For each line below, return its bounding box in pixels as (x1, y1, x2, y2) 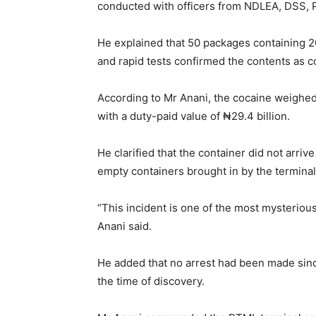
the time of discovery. (97, 274, 205, 288)
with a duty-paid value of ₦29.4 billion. (97, 109, 290, 123)
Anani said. (97, 219, 152, 233)
